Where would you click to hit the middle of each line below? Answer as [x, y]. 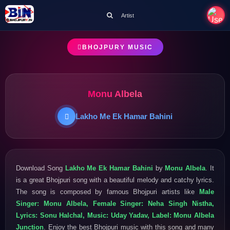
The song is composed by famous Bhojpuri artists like [108, 191]
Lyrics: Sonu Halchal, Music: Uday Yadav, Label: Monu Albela [115, 215]
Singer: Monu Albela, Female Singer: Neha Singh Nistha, [115, 203]
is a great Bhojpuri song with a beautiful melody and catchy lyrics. [115, 180]
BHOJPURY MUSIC [117, 47]
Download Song [41, 168]
